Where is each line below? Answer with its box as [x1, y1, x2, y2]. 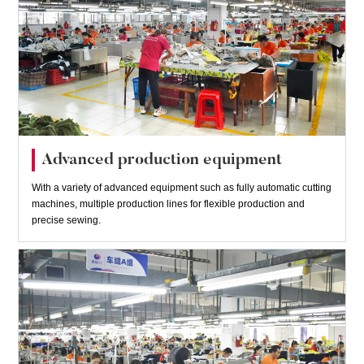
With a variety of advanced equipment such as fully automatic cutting [31, 181, 331, 193]
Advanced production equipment [41, 151, 282, 168]
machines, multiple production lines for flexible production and [31, 197, 305, 210]
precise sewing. [31, 214, 101, 226]
